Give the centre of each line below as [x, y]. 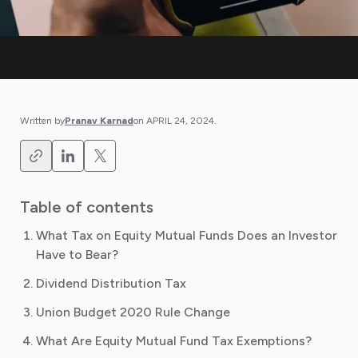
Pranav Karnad [99, 121]
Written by [42, 121]
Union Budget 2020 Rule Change [133, 312]
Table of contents [87, 207]
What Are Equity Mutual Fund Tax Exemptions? [174, 341]
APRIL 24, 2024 [180, 121]
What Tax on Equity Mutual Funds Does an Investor [187, 235]
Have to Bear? [77, 255]
